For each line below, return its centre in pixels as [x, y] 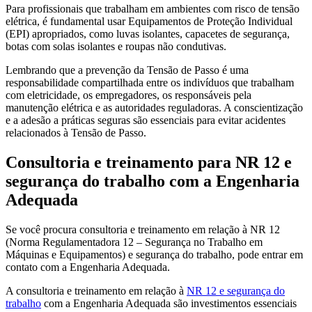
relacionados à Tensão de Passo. [76, 132]
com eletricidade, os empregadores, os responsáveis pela [128, 95]
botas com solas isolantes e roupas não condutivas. [116, 46]
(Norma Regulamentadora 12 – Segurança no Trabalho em [134, 242]
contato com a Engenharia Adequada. [88, 267]
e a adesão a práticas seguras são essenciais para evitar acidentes [146, 120]
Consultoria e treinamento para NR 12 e [149, 162]
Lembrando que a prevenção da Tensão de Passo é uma [127, 70]
